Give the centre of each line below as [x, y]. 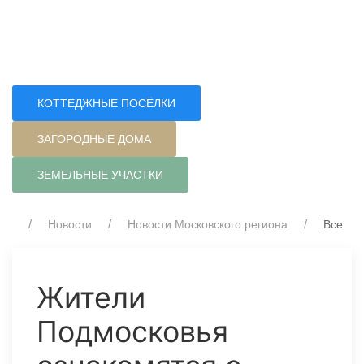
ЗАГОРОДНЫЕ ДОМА [94, 139]
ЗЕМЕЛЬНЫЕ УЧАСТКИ [100, 175]
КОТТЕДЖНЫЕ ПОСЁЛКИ [106, 103]
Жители [91, 297]
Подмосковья [132, 331]
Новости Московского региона [208, 224]
